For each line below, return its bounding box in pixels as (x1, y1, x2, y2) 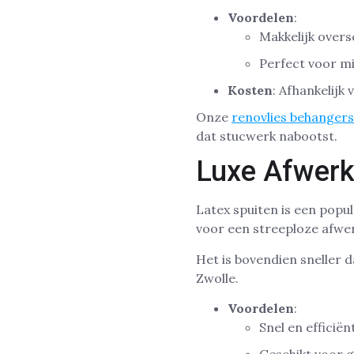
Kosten (228, 81, 273, 98)
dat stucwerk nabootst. (196, 127, 337, 144)
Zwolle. (196, 269, 239, 286)
